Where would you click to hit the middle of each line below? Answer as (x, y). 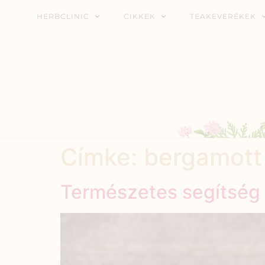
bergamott (203, 157)
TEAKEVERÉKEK (223, 16)
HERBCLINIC (63, 16)
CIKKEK (140, 16)
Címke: (102, 157)
